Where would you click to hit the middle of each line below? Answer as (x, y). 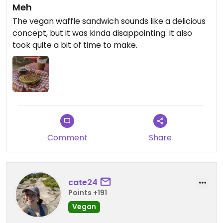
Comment (67, 138)
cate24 (83, 182)
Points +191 (88, 192)
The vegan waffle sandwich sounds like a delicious (109, 21)
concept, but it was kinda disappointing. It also (102, 33)
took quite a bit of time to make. (75, 45)
